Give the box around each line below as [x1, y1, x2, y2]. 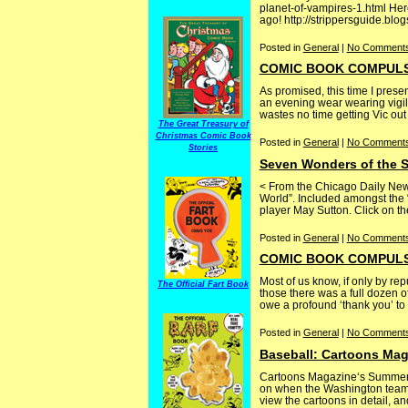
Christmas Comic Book [155, 131, 251, 140]
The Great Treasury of [158, 119, 249, 128]
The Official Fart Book [158, 280, 249, 289]
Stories [189, 143, 218, 152]
